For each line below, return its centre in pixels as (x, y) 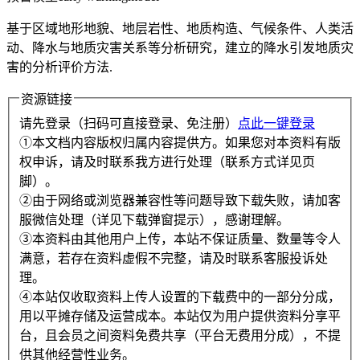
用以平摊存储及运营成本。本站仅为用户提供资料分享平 (180, 317)
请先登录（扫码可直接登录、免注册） (129, 124)
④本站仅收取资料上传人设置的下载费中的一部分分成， (180, 297)
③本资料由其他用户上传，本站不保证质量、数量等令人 (180, 239)
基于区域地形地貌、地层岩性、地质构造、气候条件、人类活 (180, 29)
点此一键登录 (276, 124)
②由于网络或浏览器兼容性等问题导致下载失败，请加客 (180, 201)
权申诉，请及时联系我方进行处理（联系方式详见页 (167, 162)
